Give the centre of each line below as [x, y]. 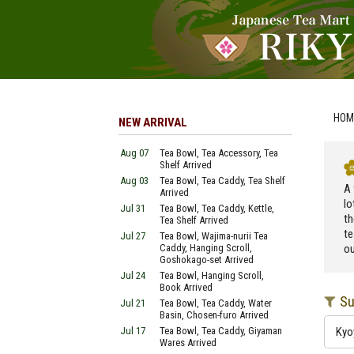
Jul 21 [133, 303]
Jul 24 [133, 275]
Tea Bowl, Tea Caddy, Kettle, [217, 208]
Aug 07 [134, 153]
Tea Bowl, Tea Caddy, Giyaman [221, 331]
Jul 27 [133, 236]
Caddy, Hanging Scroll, [206, 248]
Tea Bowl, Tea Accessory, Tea [219, 153]
